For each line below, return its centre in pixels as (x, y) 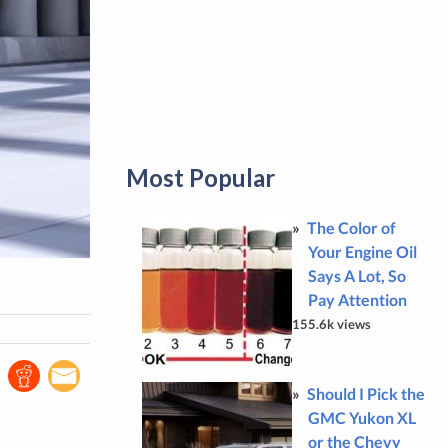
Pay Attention (357, 299)
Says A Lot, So (356, 275)
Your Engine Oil (362, 251)
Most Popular (200, 177)
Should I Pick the (365, 393)
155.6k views (331, 324)
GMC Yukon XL (361, 417)
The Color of (351, 227)
